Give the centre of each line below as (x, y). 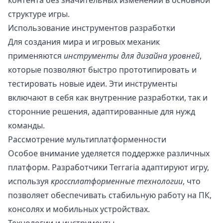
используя (29, 181)
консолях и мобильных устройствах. (79, 209)
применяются (36, 56)
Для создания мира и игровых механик (84, 42)
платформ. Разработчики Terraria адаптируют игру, (109, 167)
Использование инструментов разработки (92, 28)
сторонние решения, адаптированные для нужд (102, 112)
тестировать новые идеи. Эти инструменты (93, 84)
